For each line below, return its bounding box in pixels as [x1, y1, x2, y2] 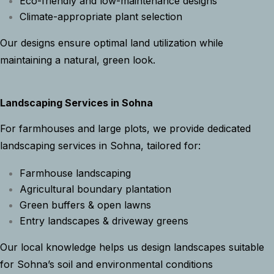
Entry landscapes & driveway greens [20, 215, 188, 228]
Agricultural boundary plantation [20, 183, 171, 196]
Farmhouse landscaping [20, 167, 131, 180]
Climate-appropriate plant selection [20, 10, 182, 23]
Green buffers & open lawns [20, 199, 151, 212]
